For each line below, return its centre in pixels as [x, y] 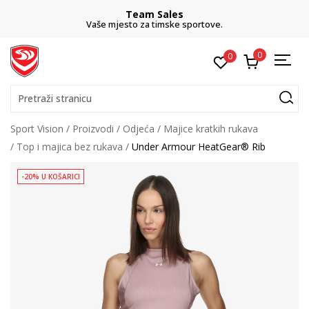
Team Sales [154, 14]
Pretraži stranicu [55, 98]
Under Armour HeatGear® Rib [199, 147]
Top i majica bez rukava [70, 147]
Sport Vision [37, 129]
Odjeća [139, 129]
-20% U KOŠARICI [51, 177]
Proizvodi [93, 129]
